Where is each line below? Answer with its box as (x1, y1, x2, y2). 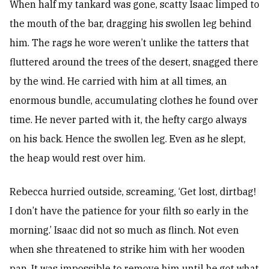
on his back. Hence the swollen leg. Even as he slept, (10, 133, 246, 145)
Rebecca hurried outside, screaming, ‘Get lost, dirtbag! (10, 186, 256, 198)
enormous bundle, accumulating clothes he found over (10, 94, 258, 107)
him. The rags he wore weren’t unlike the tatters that (10, 37, 249, 49)
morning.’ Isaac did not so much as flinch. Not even (10, 224, 239, 237)
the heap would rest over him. (10, 152, 145, 165)
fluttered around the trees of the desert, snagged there (10, 56, 258, 68)
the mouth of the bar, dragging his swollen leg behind (10, 17, 252, 30)
